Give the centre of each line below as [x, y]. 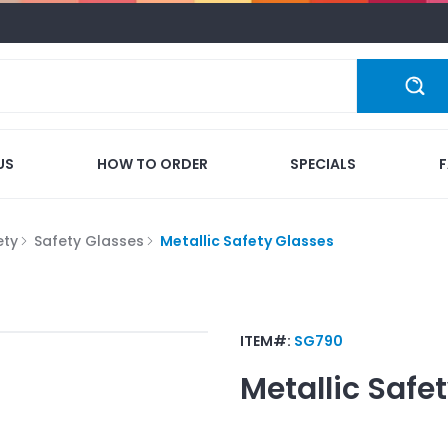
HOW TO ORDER [152, 163]
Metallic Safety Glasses [247, 240]
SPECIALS [323, 163]
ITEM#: [267, 340]
